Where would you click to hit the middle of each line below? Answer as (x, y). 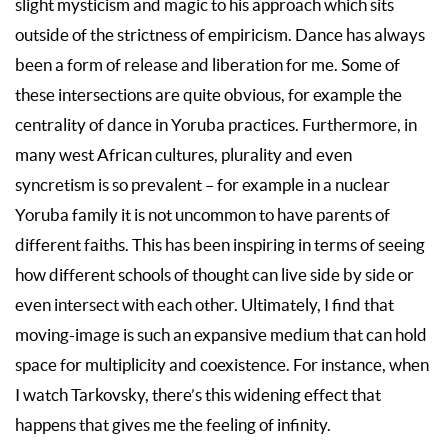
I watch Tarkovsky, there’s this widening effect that (198, 395)
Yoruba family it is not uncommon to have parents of (202, 215)
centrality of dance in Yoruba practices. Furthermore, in (216, 125)
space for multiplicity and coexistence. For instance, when (222, 365)
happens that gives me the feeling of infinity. (173, 425)
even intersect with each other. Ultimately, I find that (204, 305)
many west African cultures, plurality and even (183, 155)
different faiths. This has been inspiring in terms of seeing (220, 245)
